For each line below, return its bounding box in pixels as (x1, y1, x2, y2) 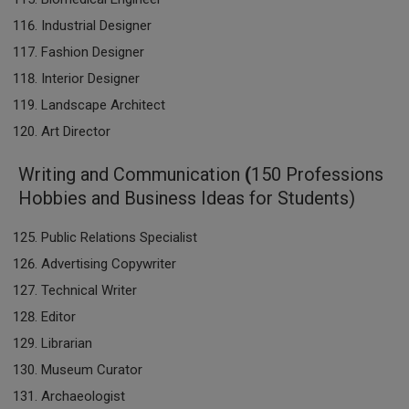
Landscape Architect (41, 97, 165, 113)
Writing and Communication (18, 163, 245, 185)
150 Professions (251, 163, 383, 185)
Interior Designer (41, 70, 140, 87)
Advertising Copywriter (41, 256, 176, 272)
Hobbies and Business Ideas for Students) (18, 187, 355, 209)
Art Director (41, 123, 110, 140)
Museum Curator (41, 362, 142, 378)
